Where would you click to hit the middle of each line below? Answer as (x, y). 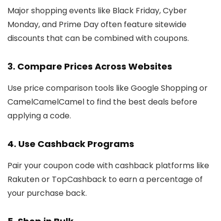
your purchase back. (47, 193)
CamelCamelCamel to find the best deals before (102, 102)
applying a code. (39, 115)
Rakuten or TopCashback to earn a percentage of (105, 179)
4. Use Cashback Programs (71, 144)
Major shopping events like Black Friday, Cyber (97, 10)
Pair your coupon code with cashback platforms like (108, 165)
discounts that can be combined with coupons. (98, 38)
